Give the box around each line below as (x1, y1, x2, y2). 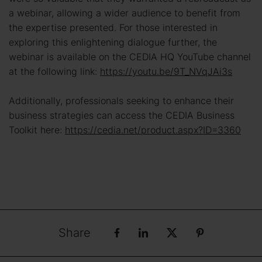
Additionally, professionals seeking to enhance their (9, 94, 234, 107)
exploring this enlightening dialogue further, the (9, 35, 217, 49)
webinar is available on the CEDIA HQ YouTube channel (9, 50, 251, 63)
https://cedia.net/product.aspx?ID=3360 (65, 123, 241, 136)
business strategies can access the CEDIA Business (9, 108, 235, 122)
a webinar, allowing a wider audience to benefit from (9, 6, 240, 19)
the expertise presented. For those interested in (9, 20, 218, 34)
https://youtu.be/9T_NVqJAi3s (100, 64, 232, 78)
